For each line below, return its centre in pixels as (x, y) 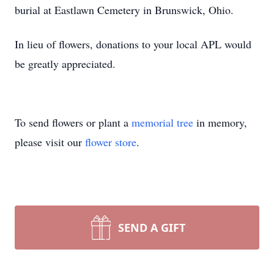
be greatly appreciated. (65, 64)
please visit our (50, 142)
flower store (111, 142)
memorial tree (162, 122)
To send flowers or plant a (73, 122)
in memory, (220, 122)
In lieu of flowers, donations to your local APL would (133, 44)
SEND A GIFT (152, 228)
